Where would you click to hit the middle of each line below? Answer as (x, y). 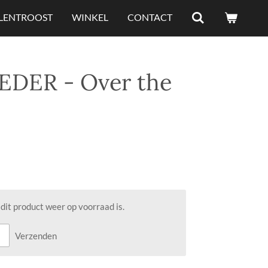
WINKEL (90, 17)
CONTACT (150, 17)
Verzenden (36, 235)
